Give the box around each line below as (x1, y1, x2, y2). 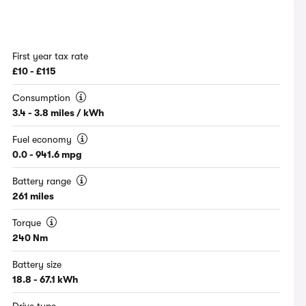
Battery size (12, 259, 62, 270)
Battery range (12, 176, 74, 187)
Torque (12, 217, 44, 229)
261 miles (12, 191, 55, 202)
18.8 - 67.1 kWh (12, 274, 79, 286)
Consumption (12, 92, 74, 104)
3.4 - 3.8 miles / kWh (12, 107, 105, 119)
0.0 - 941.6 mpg (12, 149, 83, 161)
